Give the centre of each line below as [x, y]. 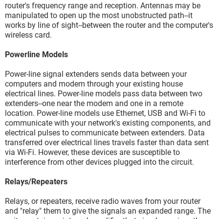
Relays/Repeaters [36, 182]
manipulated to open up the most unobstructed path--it [99, 15]
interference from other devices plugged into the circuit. [99, 162]
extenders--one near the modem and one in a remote [94, 103]
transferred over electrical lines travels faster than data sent [107, 142]
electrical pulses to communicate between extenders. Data [105, 133]
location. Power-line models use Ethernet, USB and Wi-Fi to [105, 113]
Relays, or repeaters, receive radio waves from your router [103, 201]
